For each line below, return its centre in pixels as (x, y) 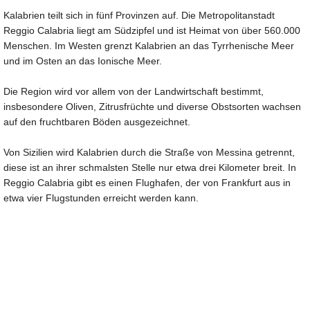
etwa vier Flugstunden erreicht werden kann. (101, 198)
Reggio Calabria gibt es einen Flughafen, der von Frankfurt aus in (147, 183)
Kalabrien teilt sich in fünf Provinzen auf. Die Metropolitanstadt (139, 16)
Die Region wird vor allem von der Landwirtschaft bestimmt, (134, 92)
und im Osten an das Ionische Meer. (83, 61)
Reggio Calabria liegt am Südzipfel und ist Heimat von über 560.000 (152, 31)
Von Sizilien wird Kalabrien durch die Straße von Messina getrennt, (149, 153)
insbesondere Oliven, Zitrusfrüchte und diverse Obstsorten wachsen (152, 107)
